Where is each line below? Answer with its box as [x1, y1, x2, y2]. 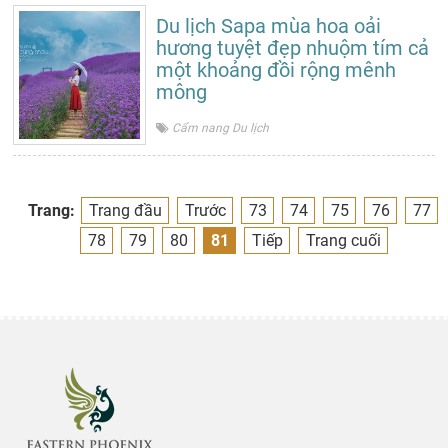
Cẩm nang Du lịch [172, 121, 270, 135]
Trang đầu [89, 201, 162, 220]
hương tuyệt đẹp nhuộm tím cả [156, 36, 430, 60]
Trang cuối [306, 231, 381, 250]
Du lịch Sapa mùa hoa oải [156, 14, 382, 38]
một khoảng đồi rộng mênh [156, 58, 397, 82]
